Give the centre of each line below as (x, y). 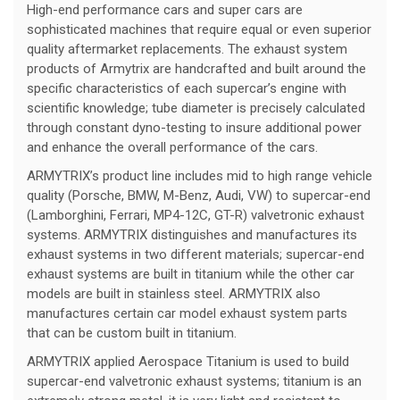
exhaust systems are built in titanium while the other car (191, 275)
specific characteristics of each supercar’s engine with (187, 89)
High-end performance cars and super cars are (165, 10)
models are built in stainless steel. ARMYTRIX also (174, 294)
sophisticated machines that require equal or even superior (199, 30)
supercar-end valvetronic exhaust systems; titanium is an (194, 382)
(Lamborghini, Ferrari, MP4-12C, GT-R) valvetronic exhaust (196, 216)
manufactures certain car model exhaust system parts (187, 314)
